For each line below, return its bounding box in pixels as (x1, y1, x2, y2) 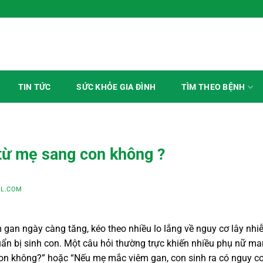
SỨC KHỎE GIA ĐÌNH (76, 82, 156, 92)
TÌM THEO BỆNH (181, 82, 245, 92)
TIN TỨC (18, 82, 51, 92)
